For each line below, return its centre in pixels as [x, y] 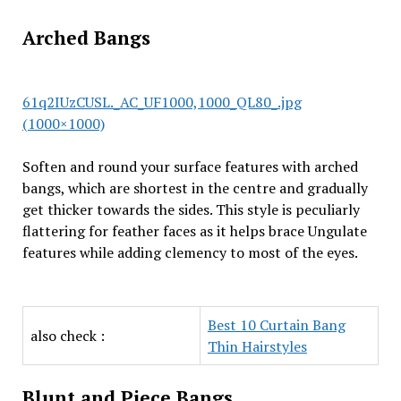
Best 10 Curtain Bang [276, 325]
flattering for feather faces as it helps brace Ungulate [194, 231]
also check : [67, 336]
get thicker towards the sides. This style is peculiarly [191, 209]
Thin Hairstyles [257, 346]
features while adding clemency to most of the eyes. [191, 252]
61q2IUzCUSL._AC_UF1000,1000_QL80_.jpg [162, 102]
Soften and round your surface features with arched [190, 166]
